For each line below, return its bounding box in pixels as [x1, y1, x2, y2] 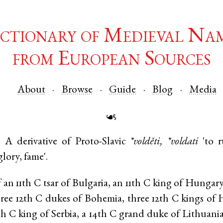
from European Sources [12, 50, 211, 71]
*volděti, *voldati [130, 137, 199, 148]
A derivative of [5, 137, 75, 148]
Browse [61, 85, 93, 96]
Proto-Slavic [75, 137, 126, 148]
